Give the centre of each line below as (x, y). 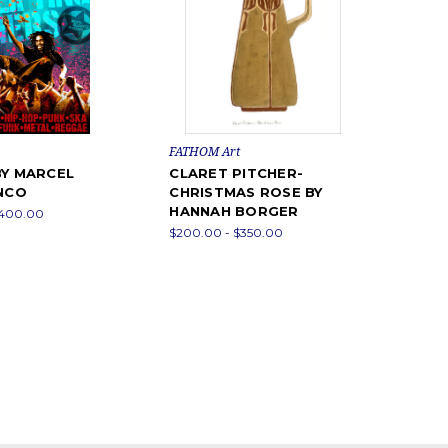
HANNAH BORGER (234, 210)
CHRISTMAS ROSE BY (246, 191)
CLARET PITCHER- (236, 172)
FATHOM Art (205, 151)
